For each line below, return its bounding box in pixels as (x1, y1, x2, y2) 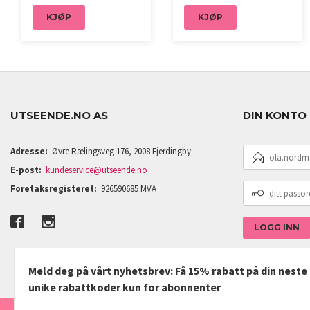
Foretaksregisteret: (10, 183, 97, 195)
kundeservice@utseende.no (46, 164, 148, 176)
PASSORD (242, 193, 286, 204)
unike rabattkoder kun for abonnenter (28, 280, 221, 294)
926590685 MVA (101, 183, 157, 195)
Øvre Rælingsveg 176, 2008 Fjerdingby (52, 145, 192, 158)
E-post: (10, 164, 42, 176)
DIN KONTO (243, 109, 307, 122)
